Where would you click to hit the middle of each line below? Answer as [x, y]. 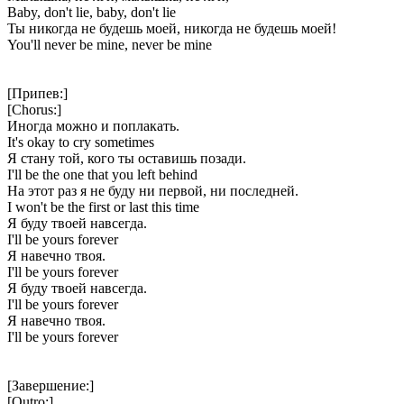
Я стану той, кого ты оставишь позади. [127, 158]
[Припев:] [37, 93]
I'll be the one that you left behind [102, 174]
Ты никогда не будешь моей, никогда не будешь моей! [172, 28]
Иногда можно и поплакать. [93, 125]
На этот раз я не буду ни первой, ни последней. [153, 190]
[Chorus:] [34, 109]
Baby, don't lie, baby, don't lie [92, 12]
